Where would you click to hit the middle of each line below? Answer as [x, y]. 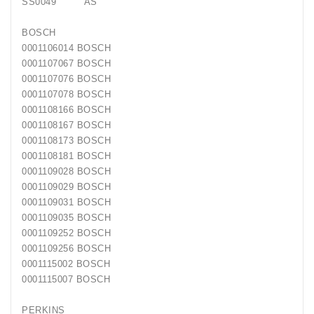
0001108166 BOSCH [66, 110]
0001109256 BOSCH [66, 249]
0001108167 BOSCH [66, 125]
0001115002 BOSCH [66, 264]
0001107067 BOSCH [66, 64]
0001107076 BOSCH [66, 79]
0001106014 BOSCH [66, 48]
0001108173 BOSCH [66, 141]
